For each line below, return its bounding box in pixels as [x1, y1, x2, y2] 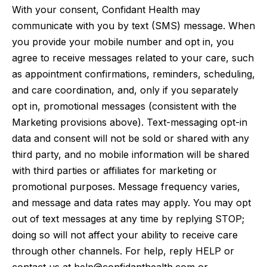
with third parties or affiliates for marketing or [12, 164, 217, 176]
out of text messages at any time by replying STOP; [12, 213, 244, 225]
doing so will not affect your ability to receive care [12, 229, 238, 241]
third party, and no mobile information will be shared [12, 148, 249, 160]
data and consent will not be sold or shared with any [12, 132, 249, 144]
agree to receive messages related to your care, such [12, 52, 254, 64]
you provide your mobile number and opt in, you [12, 36, 234, 48]
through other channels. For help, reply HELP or [12, 245, 234, 257]
